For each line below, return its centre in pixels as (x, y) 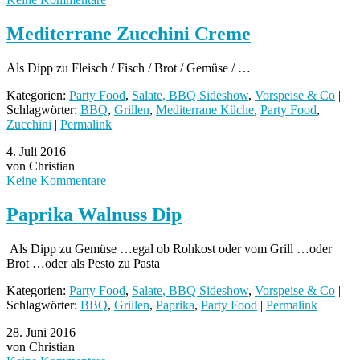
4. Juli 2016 (36, 151)
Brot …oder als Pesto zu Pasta (83, 263)
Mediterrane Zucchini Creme (129, 34)
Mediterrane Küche (205, 109)
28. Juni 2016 (41, 332)
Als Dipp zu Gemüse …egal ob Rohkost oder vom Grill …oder (169, 248)
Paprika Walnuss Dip (94, 214)
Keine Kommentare (56, 180)
